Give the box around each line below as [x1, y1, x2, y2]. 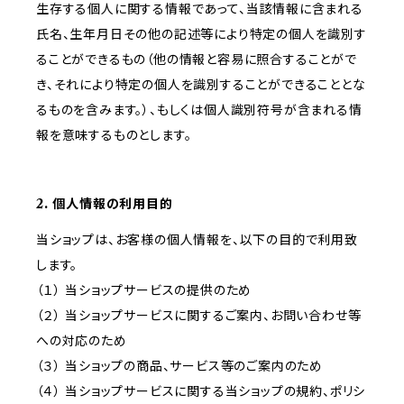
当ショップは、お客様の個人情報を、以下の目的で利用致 [36, 232, 358, 249]
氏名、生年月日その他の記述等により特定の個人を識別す [36, 26, 367, 43]
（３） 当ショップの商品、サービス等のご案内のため [36, 358, 323, 375]
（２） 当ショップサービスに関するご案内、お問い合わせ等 [36, 308, 362, 325]
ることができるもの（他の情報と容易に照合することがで [36, 51, 357, 69]
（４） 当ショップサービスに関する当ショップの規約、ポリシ [36, 383, 366, 400]
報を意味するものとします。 [36, 127, 192, 144]
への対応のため [36, 333, 127, 350]
